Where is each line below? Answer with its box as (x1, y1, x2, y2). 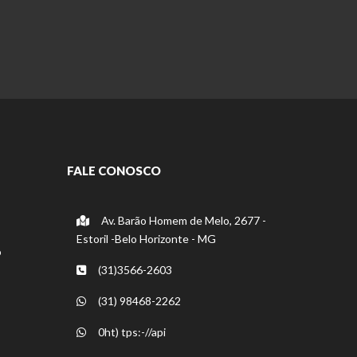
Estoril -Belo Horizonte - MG (76, 232, 216, 246)
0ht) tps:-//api (95, 325, 166, 339)
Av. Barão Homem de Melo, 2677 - (98, 214, 266, 228)
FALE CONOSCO (66, 163, 161, 178)
